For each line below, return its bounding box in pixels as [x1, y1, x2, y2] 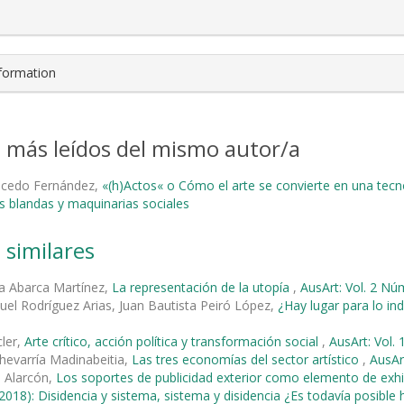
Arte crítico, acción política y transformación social [24, 332, 322, 350]
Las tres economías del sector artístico [132, 350, 363, 368]
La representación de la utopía [112, 278, 293, 296]
